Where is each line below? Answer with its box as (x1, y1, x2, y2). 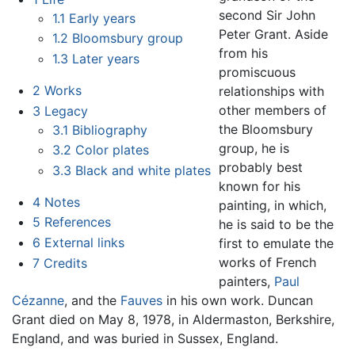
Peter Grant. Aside (219, 25, 329, 42)
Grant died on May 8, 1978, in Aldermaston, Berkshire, (12, 311, 334, 327)
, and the (64, 292, 120, 308)
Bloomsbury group (72, 30, 184, 47)
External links (44, 234, 124, 250)
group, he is (219, 139, 290, 156)
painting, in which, (219, 197, 327, 213)
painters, (219, 273, 275, 289)
